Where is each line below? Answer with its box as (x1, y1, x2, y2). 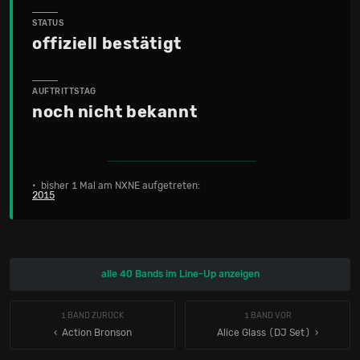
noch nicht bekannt (32, 102, 198, 121)
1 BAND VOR (243, 311, 292, 321)
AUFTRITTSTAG (32, 87, 96, 96)
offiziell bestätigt (32, 34, 182, 53)
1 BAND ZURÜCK (61, 311, 124, 321)
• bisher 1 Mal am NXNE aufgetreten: (32, 180, 200, 191)
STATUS (32, 18, 64, 28)
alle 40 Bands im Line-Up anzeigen (100, 268, 260, 280)
